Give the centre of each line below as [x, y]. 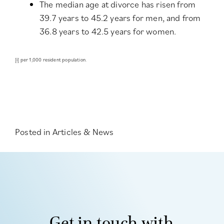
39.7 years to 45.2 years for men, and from [120, 18]
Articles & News [83, 132]
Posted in [34, 132]
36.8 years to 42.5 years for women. [108, 31]
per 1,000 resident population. [53, 60]
